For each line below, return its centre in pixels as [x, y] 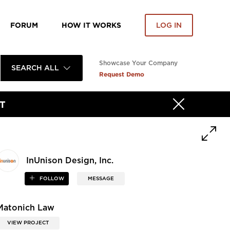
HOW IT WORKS [91, 25]
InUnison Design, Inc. [70, 161]
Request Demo [122, 74]
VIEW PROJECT [28, 223]
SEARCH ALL [35, 68]
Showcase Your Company [138, 63]
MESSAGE [101, 179]
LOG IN [169, 25]
